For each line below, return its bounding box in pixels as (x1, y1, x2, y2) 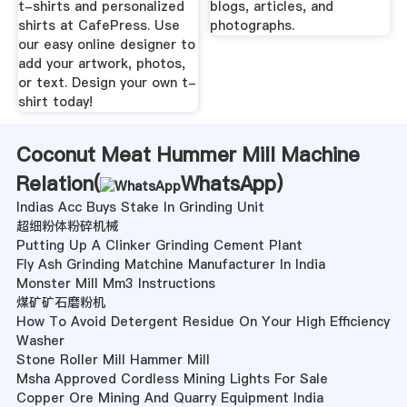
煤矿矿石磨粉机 (15, 293, 105, 313)
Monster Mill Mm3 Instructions (15, 274, 215, 293)
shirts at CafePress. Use (17, 15, 180, 35)
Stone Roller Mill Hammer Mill (15, 351, 210, 370)
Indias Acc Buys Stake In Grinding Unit (15, 198, 264, 217)
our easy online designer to (17, 35, 195, 54)
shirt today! (17, 92, 93, 111)
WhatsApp (180, 170, 276, 198)
